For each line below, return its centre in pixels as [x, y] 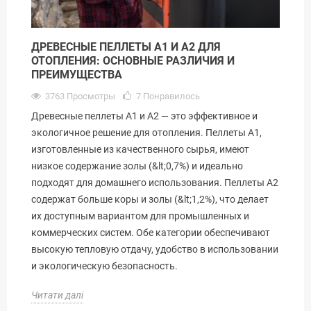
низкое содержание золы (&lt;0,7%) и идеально [137, 166]
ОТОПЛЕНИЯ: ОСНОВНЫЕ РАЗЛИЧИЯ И [133, 60]
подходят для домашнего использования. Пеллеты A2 [155, 182]
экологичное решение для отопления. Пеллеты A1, [146, 132]
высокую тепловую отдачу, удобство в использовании [155, 249]
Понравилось [171, 96]
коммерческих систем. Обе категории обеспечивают [151, 232]
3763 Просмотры [80, 96]
